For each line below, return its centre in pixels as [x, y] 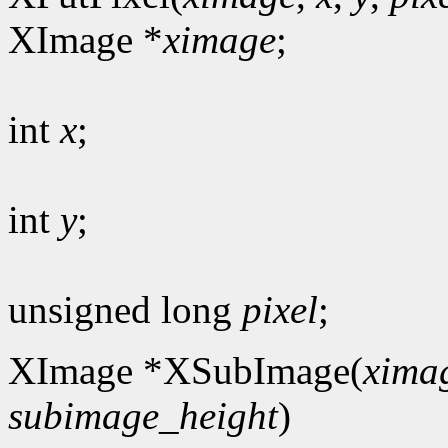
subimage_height [143, 415]
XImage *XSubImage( [185, 370]
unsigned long [125, 309]
